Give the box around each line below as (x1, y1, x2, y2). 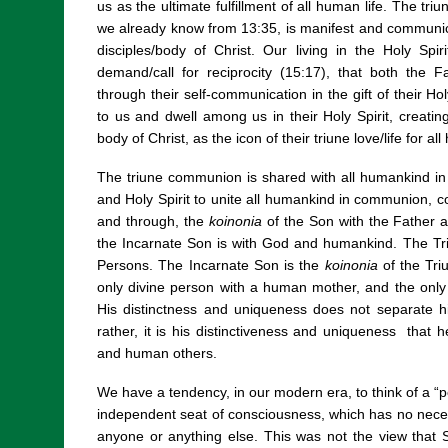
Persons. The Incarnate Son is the (97, 256, 325, 273)
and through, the (97, 212, 209, 229)
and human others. (97, 344, 217, 361)
